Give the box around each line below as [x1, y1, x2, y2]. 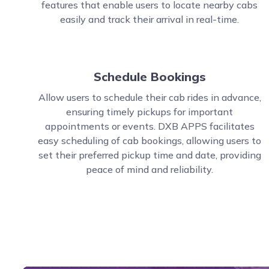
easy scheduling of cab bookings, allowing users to [38, 134, 262, 147]
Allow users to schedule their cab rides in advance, [38, 91, 261, 103]
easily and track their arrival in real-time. [60, 13, 240, 25]
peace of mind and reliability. [86, 163, 214, 175]
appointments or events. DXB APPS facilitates [44, 120, 255, 132]
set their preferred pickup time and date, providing [38, 149, 261, 161]
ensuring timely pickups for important [66, 106, 234, 118]
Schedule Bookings [93, 69, 206, 84]
